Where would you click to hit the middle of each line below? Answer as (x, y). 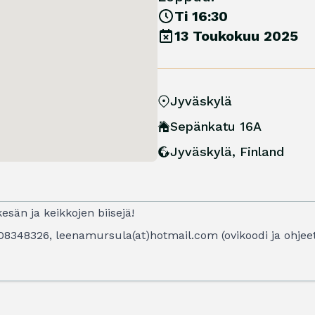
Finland (262, 152)
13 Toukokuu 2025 (236, 36)
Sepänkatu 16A (216, 126)
